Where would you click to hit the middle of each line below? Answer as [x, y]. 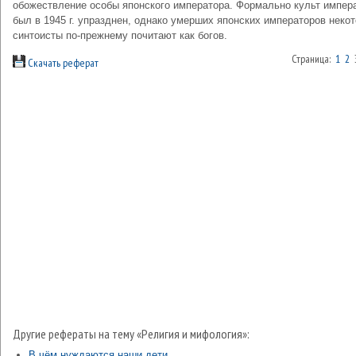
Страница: [313, 59]
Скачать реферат [62, 63]
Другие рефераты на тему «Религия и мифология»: [131, 334]
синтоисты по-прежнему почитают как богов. [120, 35]
